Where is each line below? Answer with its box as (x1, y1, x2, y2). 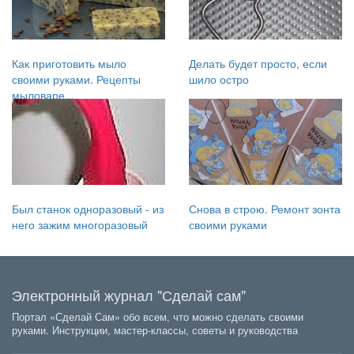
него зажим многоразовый (12, 216, 148, 232)
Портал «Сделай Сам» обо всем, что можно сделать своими (12, 309, 303, 324)
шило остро (189, 70, 249, 87)
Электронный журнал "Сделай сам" (12, 284, 246, 305)
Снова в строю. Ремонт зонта (189, 200, 341, 217)
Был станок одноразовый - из (12, 200, 164, 217)
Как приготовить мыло (12, 55, 126, 71)
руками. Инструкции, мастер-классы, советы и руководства (12, 322, 298, 337)
